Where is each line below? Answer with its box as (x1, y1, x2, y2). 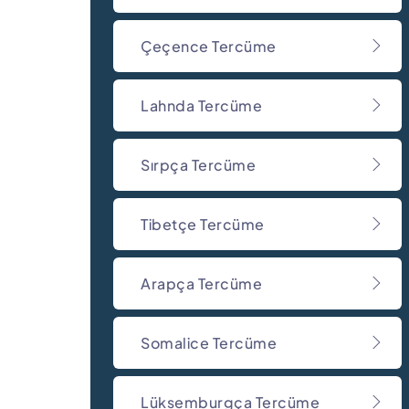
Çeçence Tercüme (141, 36, 277, 56)
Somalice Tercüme (141, 332, 277, 352)
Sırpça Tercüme (141, 154, 256, 174)
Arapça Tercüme (141, 273, 262, 293)
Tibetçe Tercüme (141, 214, 265, 234)
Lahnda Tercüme (141, 95, 262, 115)
